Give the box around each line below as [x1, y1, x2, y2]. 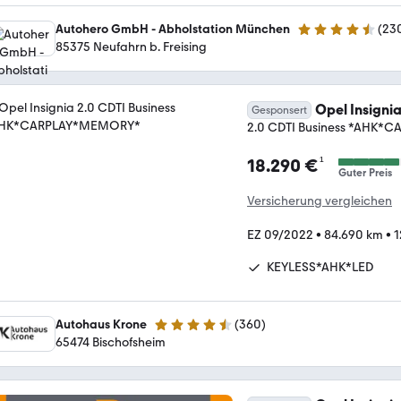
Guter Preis [338, 166, 392, 179]
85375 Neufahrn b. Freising [55, 39, 207, 55]
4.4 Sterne [296, 29, 354, 45]
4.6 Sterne [153, 324, 210, 339]
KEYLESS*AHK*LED [267, 260, 374, 275]
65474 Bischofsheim [55, 334, 166, 350]
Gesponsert [252, 104, 307, 116]
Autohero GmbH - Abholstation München [55, 21, 290, 37]
